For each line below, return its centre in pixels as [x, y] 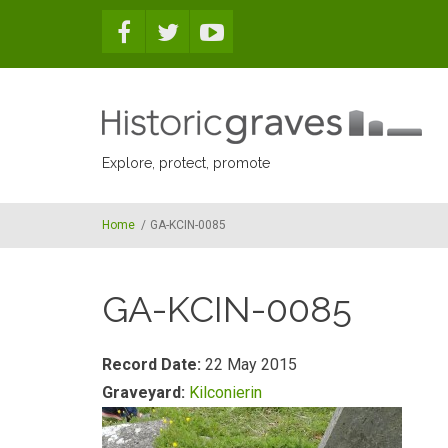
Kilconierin [225, 392]
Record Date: [153, 364]
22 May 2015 [251, 364]
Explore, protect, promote [186, 163]
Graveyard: [145, 392]
